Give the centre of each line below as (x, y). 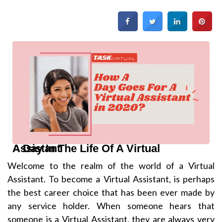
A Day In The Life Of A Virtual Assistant (36, 149)
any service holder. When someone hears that (111, 206)
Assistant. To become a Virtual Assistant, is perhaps (111, 179)
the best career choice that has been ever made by (111, 193)
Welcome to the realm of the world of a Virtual (111, 166)
